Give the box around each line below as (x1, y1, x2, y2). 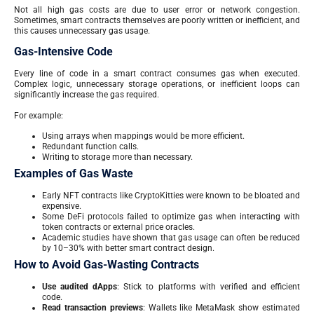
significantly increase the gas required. (14, 90, 159, 100)
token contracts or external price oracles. (42, 222, 195, 233)
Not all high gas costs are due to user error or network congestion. (14, 4, 300, 15)
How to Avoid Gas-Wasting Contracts (14, 258, 199, 272)
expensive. (42, 201, 81, 212)
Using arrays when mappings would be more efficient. (42, 131, 245, 142)
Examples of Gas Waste (14, 167, 133, 181)
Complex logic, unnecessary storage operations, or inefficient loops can (14, 79, 300, 90)
